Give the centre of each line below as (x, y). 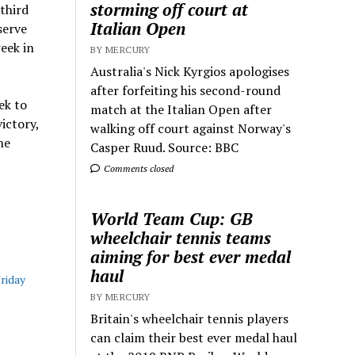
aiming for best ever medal (191, 257)
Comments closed (138, 168)
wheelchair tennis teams (181, 238)
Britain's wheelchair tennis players (190, 319)
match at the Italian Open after (181, 109)
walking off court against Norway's (191, 128)
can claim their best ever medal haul (194, 338)
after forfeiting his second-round (186, 90)
